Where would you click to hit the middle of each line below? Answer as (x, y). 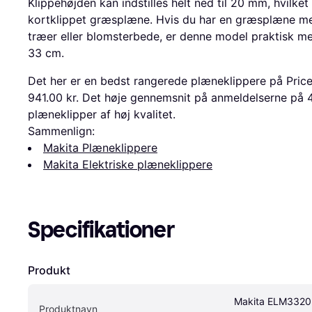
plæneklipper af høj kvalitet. (102, 115)
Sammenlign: (61, 131)
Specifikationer (101, 230)
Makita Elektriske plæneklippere (128, 165)
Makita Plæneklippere (100, 148)
